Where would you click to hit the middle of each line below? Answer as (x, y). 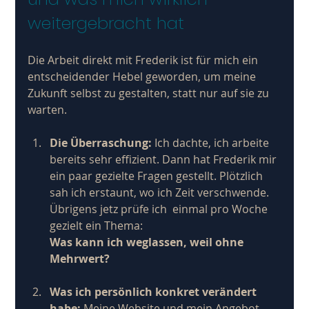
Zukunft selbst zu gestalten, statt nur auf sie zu (150, 93)
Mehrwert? (80, 258)
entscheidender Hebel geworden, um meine (143, 76)
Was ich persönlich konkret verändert (155, 291)
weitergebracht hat (106, 23)
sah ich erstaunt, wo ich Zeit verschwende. (161, 192)
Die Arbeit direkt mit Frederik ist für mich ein (144, 60)
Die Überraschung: (101, 142)
